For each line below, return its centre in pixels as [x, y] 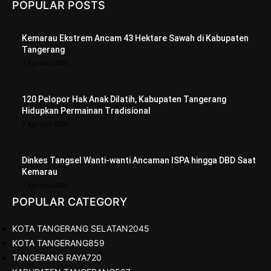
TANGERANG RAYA [49, 258]
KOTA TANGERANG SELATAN [70, 229]
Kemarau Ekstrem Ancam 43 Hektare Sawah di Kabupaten [135, 38]
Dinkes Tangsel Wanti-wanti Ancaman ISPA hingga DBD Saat [139, 161]
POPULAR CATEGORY [70, 202]
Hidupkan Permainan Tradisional [86, 111]
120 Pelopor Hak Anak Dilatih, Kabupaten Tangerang [124, 100]
